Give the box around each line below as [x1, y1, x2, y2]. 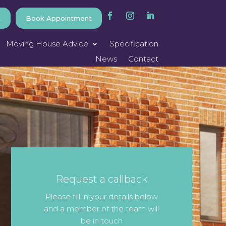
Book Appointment [25, 14, 92, 22]
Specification [109, 39, 158, 48]
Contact [128, 54, 158, 64]
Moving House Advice [6, 39, 88, 48]
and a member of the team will [44, 204, 159, 213]
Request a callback [55, 173, 148, 185]
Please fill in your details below [45, 192, 158, 201]
